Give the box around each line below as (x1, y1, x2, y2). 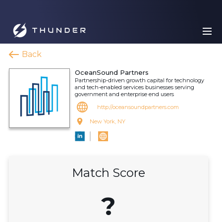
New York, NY (90, 118, 125, 125)
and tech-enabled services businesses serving (75, 84, 194, 91)
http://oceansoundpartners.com (97, 104, 179, 111)
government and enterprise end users (75, 91, 174, 98)
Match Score (72, 166, 145, 180)
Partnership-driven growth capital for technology (75, 77, 204, 84)
